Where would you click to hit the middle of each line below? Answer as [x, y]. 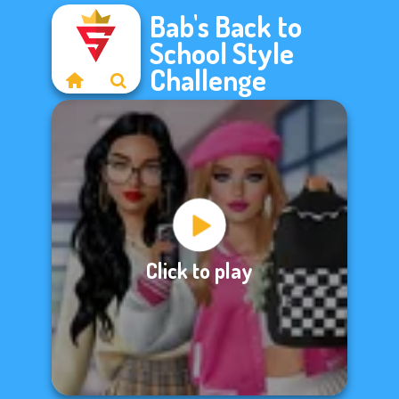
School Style [222, 53]
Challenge [208, 80]
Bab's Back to [226, 26]
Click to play [199, 270]
